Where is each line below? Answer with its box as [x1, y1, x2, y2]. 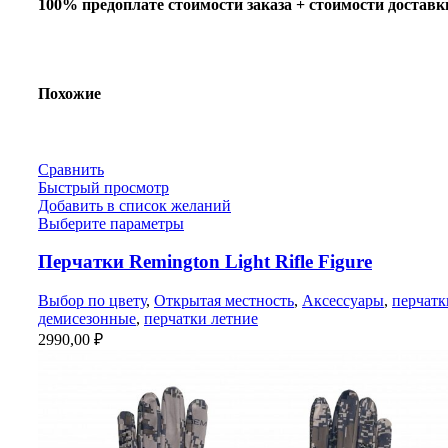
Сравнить [38, 160, 104, 178]
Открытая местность [154, 292, 294, 310]
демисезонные [38, 310, 136, 328]
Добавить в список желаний [38, 196, 231, 214]
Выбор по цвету [38, 292, 146, 310]
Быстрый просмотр [38, 178, 169, 196]
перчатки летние [144, 310, 258, 328]
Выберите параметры [38, 214, 184, 232]
